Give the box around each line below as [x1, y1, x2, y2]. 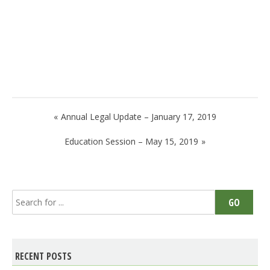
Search [11, 190, 42, 204]
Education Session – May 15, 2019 [64, 136, 198, 148]
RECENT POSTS [15, 250, 72, 263]
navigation [11, 124, 89, 149]
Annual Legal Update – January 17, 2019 [61, 111, 216, 123]
